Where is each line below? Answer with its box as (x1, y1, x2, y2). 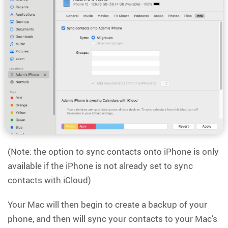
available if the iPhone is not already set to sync (8, 159, 193, 172)
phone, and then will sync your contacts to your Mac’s (8, 212, 217, 224)
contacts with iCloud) (8, 174, 91, 186)
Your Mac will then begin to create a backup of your (8, 198, 207, 210)
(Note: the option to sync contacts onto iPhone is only (8, 145, 219, 157)
